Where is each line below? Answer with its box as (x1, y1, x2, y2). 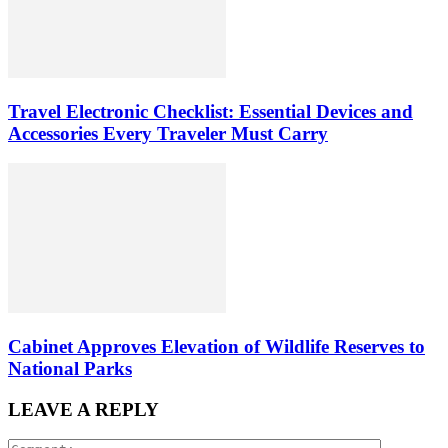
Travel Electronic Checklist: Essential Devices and (8, 100, 413, 122)
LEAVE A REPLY (8, 398, 159, 420)
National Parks (8, 357, 132, 379)
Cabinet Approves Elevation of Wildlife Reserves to (8, 335, 425, 357)
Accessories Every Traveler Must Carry (8, 122, 328, 144)
